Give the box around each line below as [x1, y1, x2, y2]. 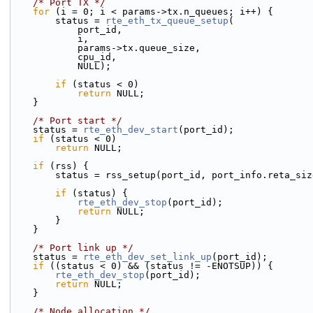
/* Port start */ [33, 115, 122, 126]
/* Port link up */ [33, 242, 133, 253]
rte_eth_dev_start [83, 124, 178, 135]
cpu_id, [78, 52, 117, 62]
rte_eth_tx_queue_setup [105, 15, 228, 26]
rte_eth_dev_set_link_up [83, 252, 212, 262]
